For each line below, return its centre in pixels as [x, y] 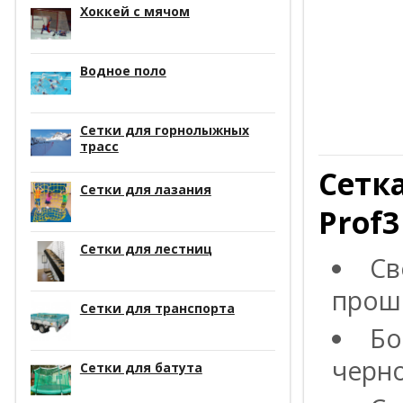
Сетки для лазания [145, 189]
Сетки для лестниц [146, 248]
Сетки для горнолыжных [164, 130]
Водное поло [123, 70]
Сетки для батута [141, 367]
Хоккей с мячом [134, 11]
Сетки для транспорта [157, 308]
